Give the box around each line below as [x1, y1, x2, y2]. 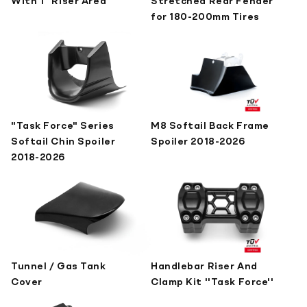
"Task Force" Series [11, 121, 114, 131]
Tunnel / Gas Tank [11, 261, 106, 271]
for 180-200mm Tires [151, 12, 260, 22]
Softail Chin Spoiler [11, 136, 116, 147]
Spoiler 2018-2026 [151, 136, 245, 147]
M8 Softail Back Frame [151, 121, 269, 131]
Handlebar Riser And [151, 261, 258, 271]
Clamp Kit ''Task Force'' [151, 277, 274, 287]
